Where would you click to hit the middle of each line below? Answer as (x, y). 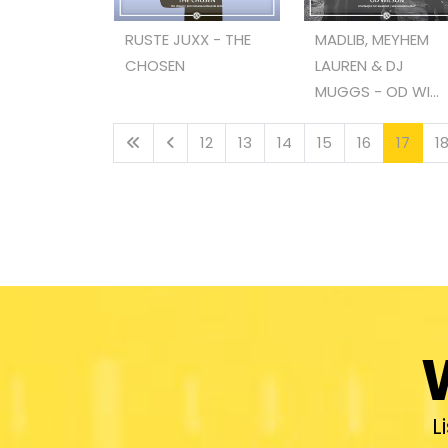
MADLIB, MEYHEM (372, 40)
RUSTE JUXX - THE (188, 40)
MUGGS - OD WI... (377, 92)
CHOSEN (155, 66)
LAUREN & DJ (360, 66)
